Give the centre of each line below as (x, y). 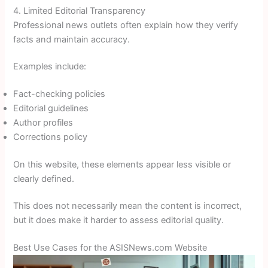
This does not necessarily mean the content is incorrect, (128, 206)
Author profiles (43, 122)
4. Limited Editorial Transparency (80, 10)
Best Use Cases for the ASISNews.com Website (110, 247)
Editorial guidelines (51, 108)
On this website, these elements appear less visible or (122, 164)
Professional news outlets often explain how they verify (126, 25)
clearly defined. (44, 179)
